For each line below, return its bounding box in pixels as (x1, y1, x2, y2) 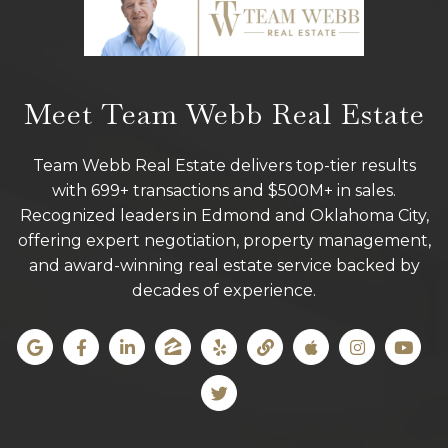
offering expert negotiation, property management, (17, 231, 431, 251)
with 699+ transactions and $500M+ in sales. (52, 181, 396, 201)
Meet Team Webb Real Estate (23, 95, 425, 134)
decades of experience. (132, 281, 316, 301)
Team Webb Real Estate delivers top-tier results (32, 156, 416, 176)
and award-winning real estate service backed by (28, 256, 420, 276)
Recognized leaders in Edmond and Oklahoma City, (19, 206, 429, 226)
